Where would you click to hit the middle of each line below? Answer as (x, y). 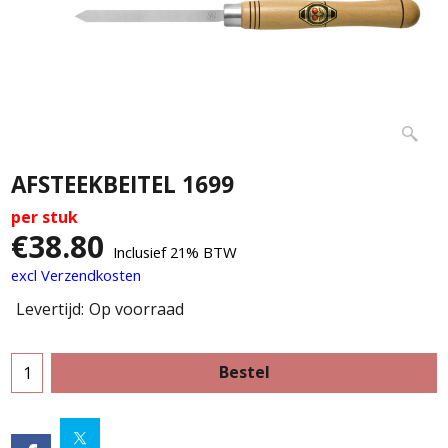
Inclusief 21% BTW (175, 251)
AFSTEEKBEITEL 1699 (122, 184)
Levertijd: (50, 309)
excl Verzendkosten (76, 274)
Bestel (244, 371)
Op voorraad (136, 309)
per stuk (44, 216)
